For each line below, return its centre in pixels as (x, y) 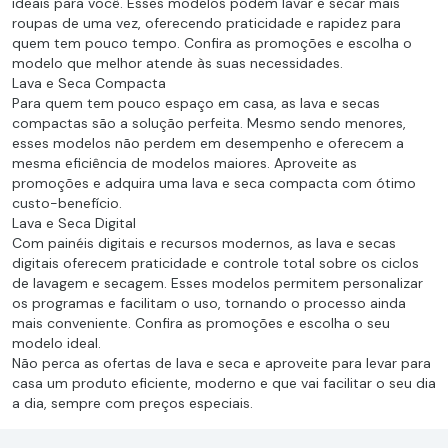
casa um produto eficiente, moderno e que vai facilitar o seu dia (224, 383)
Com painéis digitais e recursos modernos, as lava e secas (204, 243)
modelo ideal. (56, 343)
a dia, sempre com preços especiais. (132, 403)
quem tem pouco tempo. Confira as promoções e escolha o (212, 43)
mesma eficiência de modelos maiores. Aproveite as (184, 163)
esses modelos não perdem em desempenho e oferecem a (208, 143)
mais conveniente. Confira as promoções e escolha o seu (201, 323)
